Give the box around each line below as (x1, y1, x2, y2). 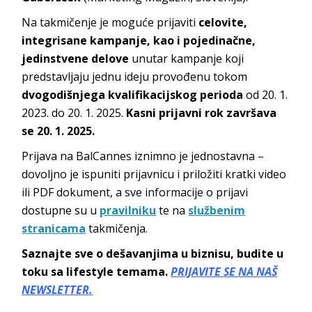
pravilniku (100, 203, 157, 219)
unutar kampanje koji (129, 51, 244, 67)
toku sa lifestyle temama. (22, 264, 171, 280)
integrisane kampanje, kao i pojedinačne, (22, 33, 256, 49)
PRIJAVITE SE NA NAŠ (171, 264, 278, 280)
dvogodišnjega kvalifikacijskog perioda (22, 87, 244, 103)
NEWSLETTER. (22, 282, 93, 298)
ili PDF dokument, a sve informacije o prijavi (22, 185, 249, 201)
